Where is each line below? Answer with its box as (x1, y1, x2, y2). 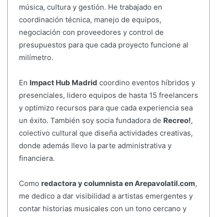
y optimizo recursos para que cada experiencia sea (18, 103, 193, 113)
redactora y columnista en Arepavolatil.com (41, 179, 195, 188)
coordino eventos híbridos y (97, 78, 195, 88)
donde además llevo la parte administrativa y (18, 141, 171, 151)
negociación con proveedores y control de (18, 28, 164, 37)
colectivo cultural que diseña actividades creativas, (18, 128, 193, 138)
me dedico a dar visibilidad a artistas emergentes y (18, 191, 193, 201)
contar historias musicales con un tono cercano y (18, 204, 186, 214)
